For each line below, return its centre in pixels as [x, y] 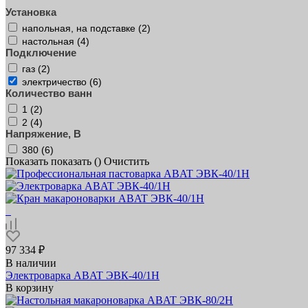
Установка [31, 12]
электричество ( [57, 81]
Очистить [126, 161]
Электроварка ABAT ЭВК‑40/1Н [82, 275]
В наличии [31, 263]
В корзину [30, 287]
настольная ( [51, 41]
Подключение [41, 52]
